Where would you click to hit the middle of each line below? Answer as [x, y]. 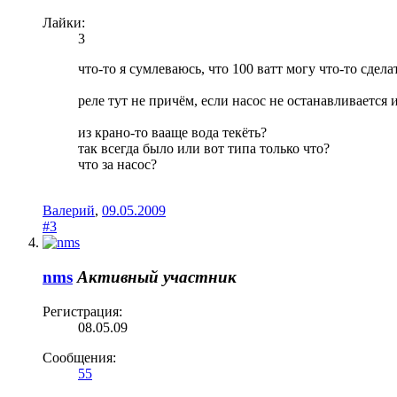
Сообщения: [79, 357]
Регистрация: [82, 311]
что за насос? [117, 165]
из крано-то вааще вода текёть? [172, 133]
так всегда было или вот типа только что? [204, 149]
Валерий [69, 211]
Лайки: [64, 23]
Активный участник [157, 276]
